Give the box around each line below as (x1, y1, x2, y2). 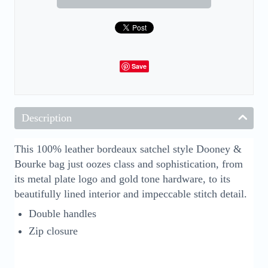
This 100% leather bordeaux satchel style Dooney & (14, 142, 242, 155)
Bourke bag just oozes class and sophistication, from (14, 157, 243, 170)
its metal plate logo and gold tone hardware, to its (14, 172, 230, 185)
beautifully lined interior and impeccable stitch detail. (14, 187, 247, 200)
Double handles (29, 207, 96, 220)
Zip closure (29, 224, 78, 237)
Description (22, 111, 72, 124)
